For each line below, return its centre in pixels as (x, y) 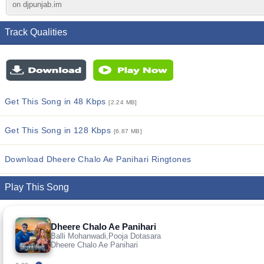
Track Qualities (36, 32)
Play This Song (37, 187)
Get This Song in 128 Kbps (59, 130)
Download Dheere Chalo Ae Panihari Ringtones (98, 159)
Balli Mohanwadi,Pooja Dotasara (106, 236)
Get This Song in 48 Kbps (57, 101)
